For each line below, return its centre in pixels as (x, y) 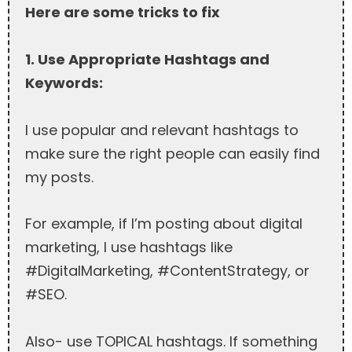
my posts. (59, 177)
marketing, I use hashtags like (129, 247)
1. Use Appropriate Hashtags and (147, 59)
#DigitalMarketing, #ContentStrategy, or (167, 271)
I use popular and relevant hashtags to (162, 130)
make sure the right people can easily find (172, 153)
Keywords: (64, 82)
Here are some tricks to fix (123, 13)
